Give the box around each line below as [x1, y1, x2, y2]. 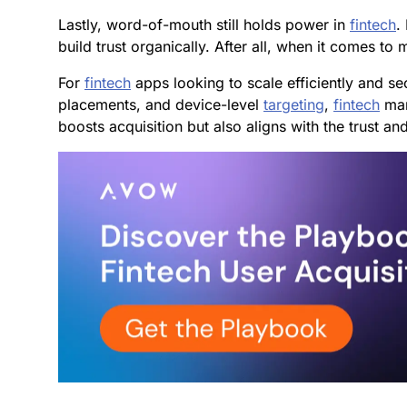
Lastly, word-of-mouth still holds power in [58, 15, 350, 34]
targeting [263, 94, 324, 114]
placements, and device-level [58, 94, 263, 114]
